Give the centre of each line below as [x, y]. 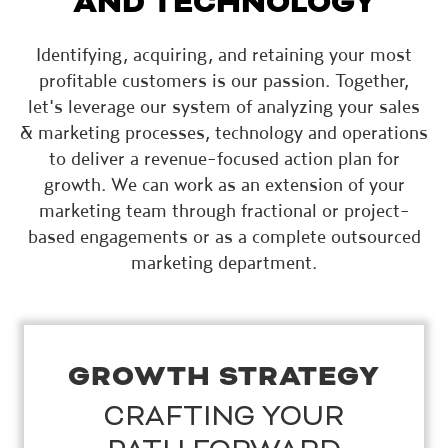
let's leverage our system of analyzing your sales [224, 105]
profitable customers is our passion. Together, [224, 79]
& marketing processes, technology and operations [224, 131]
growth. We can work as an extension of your [224, 183]
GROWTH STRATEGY [224, 376]
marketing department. [224, 261]
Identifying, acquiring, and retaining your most [224, 53]
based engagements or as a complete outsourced [224, 235]
